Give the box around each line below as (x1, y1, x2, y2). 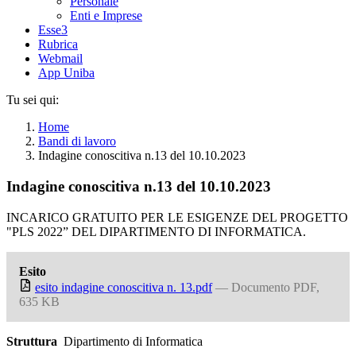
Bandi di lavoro (38, 134, 116, 149)
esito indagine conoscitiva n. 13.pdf (35, 280, 212, 294)
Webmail (38, 52, 83, 66)
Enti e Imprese (70, 9, 142, 23)
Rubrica (38, 37, 78, 52)
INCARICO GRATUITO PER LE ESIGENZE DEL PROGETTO (6, 210, 348, 224)
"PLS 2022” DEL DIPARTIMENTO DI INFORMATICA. (6, 224, 306, 238)
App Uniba (38, 66, 95, 80)
